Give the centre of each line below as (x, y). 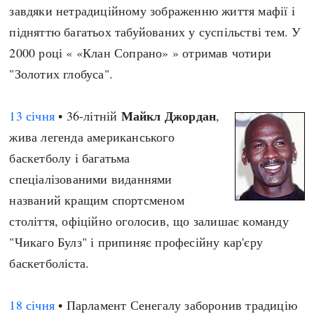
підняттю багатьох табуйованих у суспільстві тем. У (155, 32)
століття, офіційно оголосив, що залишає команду (149, 221)
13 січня (32, 116)
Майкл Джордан (169, 116)
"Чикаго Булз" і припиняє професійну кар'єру (136, 242)
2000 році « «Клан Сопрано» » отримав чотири (141, 53)
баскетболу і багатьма (70, 158)
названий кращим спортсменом (97, 200)
